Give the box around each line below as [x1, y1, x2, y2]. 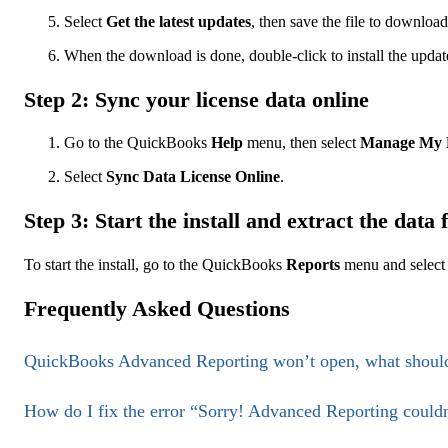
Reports [286, 255, 340, 273]
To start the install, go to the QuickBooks [24, 255, 286, 273]
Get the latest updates [106, 12, 251, 30]
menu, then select [243, 134, 360, 152]
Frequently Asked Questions [24, 295, 290, 321]
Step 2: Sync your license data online [24, 86, 369, 112]
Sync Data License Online [106, 168, 280, 186]
